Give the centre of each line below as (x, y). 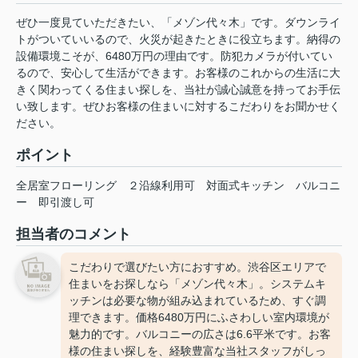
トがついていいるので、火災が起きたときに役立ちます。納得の (178, 40)
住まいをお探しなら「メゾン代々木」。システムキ (197, 284)
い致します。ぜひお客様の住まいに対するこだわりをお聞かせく (178, 107)
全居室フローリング (66, 186)
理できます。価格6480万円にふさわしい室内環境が (199, 318)
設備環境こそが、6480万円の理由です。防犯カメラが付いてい (174, 56)
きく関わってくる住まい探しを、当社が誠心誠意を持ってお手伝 (178, 90)
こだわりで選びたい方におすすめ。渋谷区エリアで (197, 267)
